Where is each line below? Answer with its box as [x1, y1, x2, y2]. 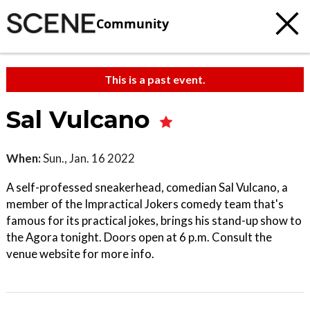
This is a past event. [104, 73, 206, 86]
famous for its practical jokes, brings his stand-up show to [6, 213, 302, 228]
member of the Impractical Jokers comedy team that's [6, 197, 284, 211]
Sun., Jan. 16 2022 [41, 151, 135, 165]
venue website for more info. [6, 246, 154, 261]
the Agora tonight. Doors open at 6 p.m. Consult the [6, 230, 272, 244]
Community [96, 15, 169, 32]
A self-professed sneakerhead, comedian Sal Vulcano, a [6, 180, 288, 194]
